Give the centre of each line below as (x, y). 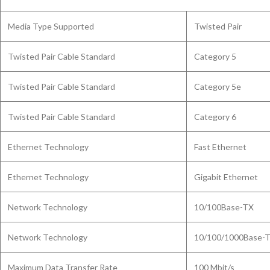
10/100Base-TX (224, 207)
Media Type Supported (51, 26)
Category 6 (215, 117)
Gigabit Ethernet (226, 177)
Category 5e (218, 86)
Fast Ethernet (220, 147)
